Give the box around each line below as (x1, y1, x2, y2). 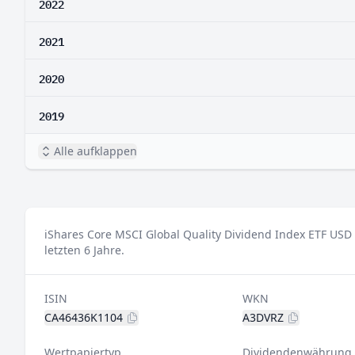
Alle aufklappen (54, 143, 137, 158)
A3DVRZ (242, 310, 284, 325)
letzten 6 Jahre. (44, 242, 124, 258)
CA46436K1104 (44, 310, 123, 325)
